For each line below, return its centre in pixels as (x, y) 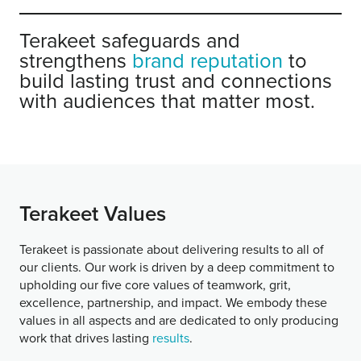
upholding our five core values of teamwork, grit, (155, 284)
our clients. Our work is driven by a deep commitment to (177, 266)
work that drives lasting (86, 337)
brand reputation (207, 59)
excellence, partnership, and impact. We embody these (173, 302)
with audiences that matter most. (167, 100)
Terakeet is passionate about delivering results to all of (172, 249)
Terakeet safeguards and (130, 39)
